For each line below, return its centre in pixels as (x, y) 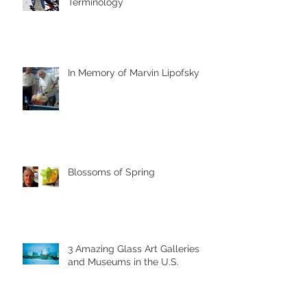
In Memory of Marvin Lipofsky (134, 73)
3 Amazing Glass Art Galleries (134, 249)
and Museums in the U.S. (123, 262)
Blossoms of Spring (111, 172)
